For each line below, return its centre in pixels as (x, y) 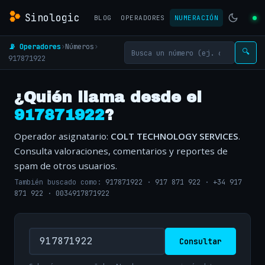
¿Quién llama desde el (108, 97)
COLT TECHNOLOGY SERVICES (174, 136)
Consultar (201, 241)
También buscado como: (60, 182)
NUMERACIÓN (196, 18)
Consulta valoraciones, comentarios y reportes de (121, 151)
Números (80, 46)
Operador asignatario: (62, 136)
